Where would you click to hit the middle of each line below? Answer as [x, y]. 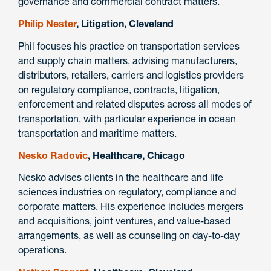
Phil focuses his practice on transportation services [129, 46]
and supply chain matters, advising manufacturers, [128, 60]
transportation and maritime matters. [97, 133]
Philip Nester [47, 23]
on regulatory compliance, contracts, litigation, [119, 89]
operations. [42, 250]
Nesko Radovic [53, 155]
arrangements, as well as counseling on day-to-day [129, 236]
